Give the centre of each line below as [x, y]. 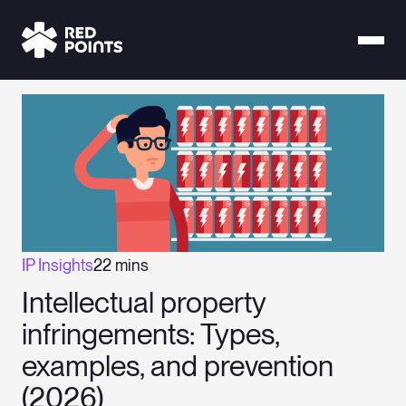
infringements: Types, [150, 334]
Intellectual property [144, 303]
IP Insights [58, 266]
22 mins [121, 266]
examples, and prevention [178, 366]
